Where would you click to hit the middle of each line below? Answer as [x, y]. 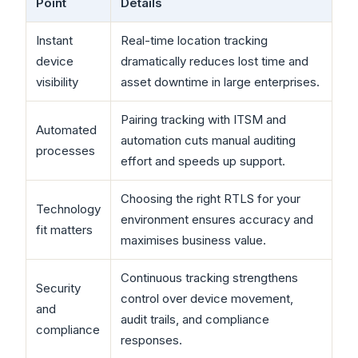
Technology [68, 209]
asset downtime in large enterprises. [220, 82]
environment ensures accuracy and [217, 220]
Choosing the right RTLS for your [211, 199]
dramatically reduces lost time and [215, 62]
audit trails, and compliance [195, 320]
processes [66, 151]
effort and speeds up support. [203, 161]
